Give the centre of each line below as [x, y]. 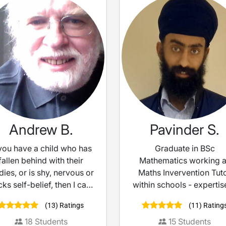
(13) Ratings [64, 206]
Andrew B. [41, 130]
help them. [41, 197]
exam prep [185, 197]
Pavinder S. [185, 130]
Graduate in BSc [185, 149]
